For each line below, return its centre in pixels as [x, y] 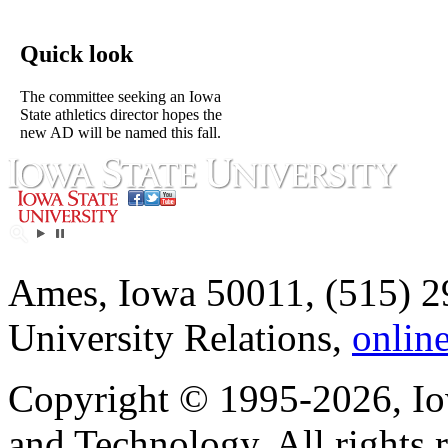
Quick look [76, 53]
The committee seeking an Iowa [120, 96]
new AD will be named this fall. [120, 132]
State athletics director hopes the [121, 114]
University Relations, [180, 337]
